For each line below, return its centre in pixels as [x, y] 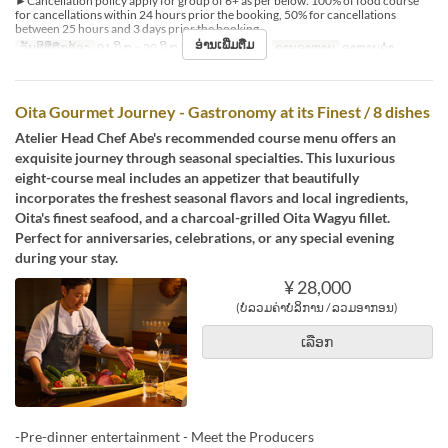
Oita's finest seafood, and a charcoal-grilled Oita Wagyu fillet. [202, 217]
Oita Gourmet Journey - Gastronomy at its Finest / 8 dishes [222, 111]
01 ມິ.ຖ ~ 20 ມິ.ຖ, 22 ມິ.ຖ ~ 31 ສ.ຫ [180, 47]
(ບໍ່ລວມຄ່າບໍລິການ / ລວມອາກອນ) [317, 307]
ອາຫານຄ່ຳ [367, 47]
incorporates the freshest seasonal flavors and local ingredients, [211, 197]
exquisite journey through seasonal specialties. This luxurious [205, 157]
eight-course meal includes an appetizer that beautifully [187, 177]
